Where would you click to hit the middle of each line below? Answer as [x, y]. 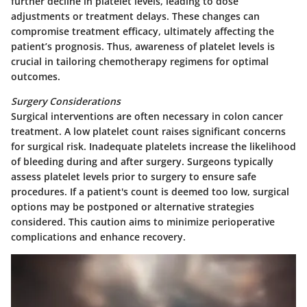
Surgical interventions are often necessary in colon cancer [147, 116]
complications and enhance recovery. [98, 237]
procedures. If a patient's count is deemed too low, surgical [150, 192]
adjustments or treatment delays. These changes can [135, 16]
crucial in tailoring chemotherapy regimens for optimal [140, 62]
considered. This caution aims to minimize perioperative [143, 222]
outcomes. [36, 77]
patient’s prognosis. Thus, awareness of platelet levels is [143, 47]
